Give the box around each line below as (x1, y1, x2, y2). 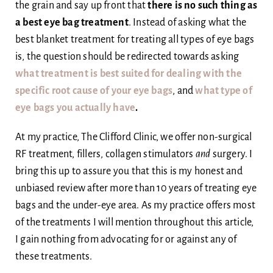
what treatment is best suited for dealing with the (15, 68, 242, 79)
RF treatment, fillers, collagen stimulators (15, 148, 196, 160)
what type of (195, 85, 252, 96)
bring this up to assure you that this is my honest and (15, 165, 243, 177)
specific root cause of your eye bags (15, 85, 173, 96)
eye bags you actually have (15, 102, 136, 113)
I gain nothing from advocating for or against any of (15, 233, 237, 245)
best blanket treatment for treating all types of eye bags (15, 34, 255, 45)
